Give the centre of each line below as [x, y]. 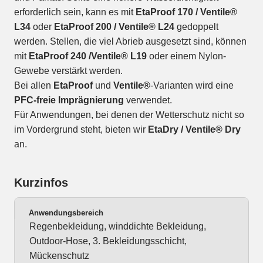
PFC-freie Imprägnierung [69, 100]
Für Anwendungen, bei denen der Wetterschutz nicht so [129, 115]
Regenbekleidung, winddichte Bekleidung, [118, 227]
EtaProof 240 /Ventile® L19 [89, 56]
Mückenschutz [59, 256]
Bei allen [34, 86]
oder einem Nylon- [188, 56]
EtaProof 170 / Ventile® [186, 12]
